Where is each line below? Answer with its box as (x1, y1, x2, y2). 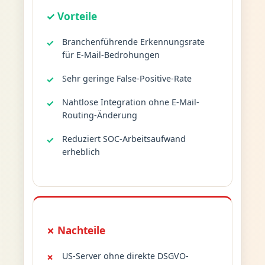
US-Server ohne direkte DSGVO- (62, 250, 189, 261)
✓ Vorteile (46, 9, 98, 23)
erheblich (62, 146, 100, 157)
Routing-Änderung (62, 109, 137, 121)
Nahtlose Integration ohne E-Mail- (62, 96, 199, 108)
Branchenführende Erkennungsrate (62, 35, 205, 47)
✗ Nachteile (46, 224, 106, 237)
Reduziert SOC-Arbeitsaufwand (62, 132, 186, 144)
